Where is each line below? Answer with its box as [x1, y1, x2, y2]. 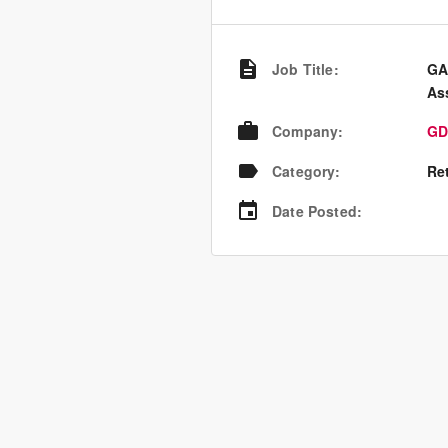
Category [272, 161, 336, 181]
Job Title [272, 59, 334, 79]
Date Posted [272, 201, 357, 221]
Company [272, 121, 339, 141]
